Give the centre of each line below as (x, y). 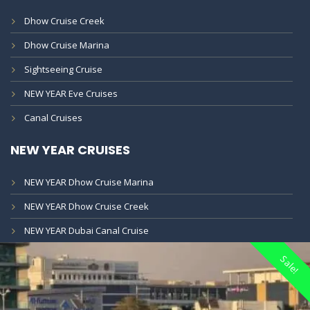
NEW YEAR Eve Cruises (71, 94)
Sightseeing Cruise (63, 70)
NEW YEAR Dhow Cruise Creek (86, 207)
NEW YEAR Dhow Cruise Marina (89, 182)
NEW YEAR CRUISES (70, 150)
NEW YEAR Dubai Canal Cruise (86, 231)
